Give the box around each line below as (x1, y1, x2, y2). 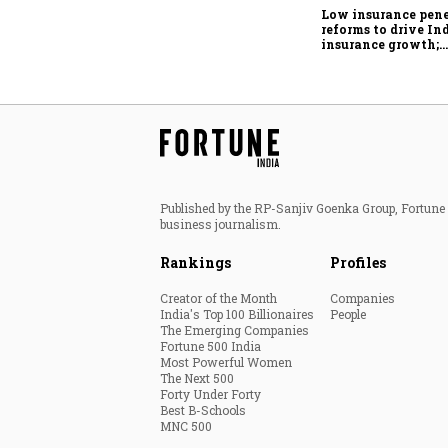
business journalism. (160, 215, 281, 232)
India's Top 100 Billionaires (160, 305, 314, 322)
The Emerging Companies (160, 321, 309, 338)
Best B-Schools (160, 401, 246, 418)
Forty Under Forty (160, 385, 261, 402)
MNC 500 (160, 417, 212, 434)
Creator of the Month (160, 289, 277, 306)
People (330, 305, 366, 322)
